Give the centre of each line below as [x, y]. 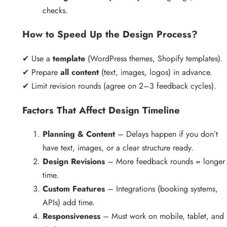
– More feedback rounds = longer [165, 162]
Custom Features [74, 189]
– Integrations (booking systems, [161, 189]
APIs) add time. [69, 203]
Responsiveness [71, 216]
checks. [55, 10]
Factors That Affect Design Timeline [101, 110]
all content [80, 72]
